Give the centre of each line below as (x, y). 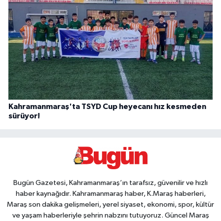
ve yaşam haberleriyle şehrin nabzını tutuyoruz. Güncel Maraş (110, 216)
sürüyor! (24, 116)
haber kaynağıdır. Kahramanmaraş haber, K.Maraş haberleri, (110, 194)
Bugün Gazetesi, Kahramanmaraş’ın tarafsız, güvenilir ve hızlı (110, 183)
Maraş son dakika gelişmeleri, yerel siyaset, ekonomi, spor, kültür (110, 205)
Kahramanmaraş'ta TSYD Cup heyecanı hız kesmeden (107, 106)
